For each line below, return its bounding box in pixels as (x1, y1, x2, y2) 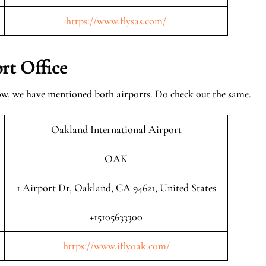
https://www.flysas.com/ (66, 14, 166, 27)
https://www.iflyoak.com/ (62, 239, 170, 252)
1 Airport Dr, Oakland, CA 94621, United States (16, 181, 216, 194)
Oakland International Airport (50, 123, 182, 136)
